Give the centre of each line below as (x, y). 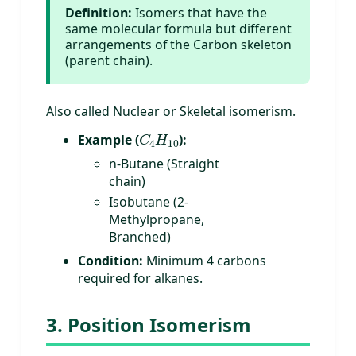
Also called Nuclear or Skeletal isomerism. (171, 111)
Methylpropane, (157, 220)
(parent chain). (109, 61)
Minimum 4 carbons (204, 261)
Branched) (140, 237)
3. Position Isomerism (149, 325)
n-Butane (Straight (164, 164)
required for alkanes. (140, 279)
